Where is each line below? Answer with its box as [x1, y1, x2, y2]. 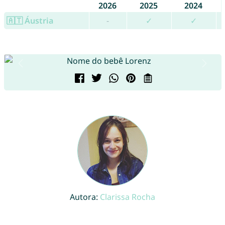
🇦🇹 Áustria [6, 15, 53, 27]
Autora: [70, 191, 100, 203]
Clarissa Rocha [100, 191, 155, 203]
